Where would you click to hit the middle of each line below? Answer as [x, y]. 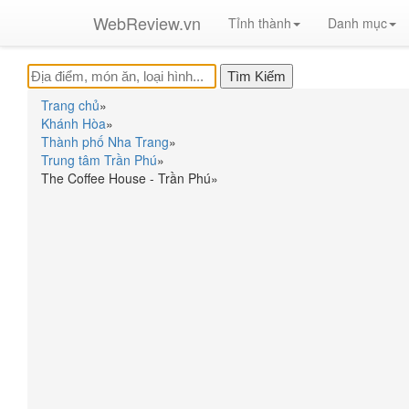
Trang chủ [70, 105]
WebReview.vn [147, 23]
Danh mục [357, 23]
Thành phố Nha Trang [105, 142]
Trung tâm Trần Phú [99, 160]
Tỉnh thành [260, 23]
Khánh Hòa [73, 123]
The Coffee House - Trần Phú [126, 178]
